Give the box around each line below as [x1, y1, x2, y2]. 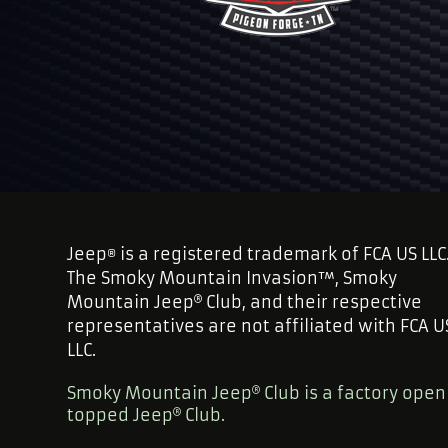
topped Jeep [67, 405, 174, 426]
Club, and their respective [202, 292, 423, 313]
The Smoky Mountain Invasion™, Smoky [67, 268, 398, 289]
